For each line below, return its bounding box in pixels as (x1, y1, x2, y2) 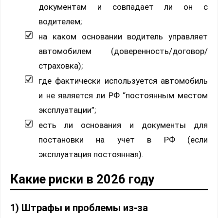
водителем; (38, 17, 82, 27)
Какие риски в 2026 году (10, 172, 155, 187)
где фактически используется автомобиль (38, 76, 208, 86)
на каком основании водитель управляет (38, 32, 208, 42)
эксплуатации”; (38, 105, 96, 115)
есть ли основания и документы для (38, 120, 208, 130)
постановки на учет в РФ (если (38, 135, 208, 145)
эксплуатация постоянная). (38, 149, 144, 160)
